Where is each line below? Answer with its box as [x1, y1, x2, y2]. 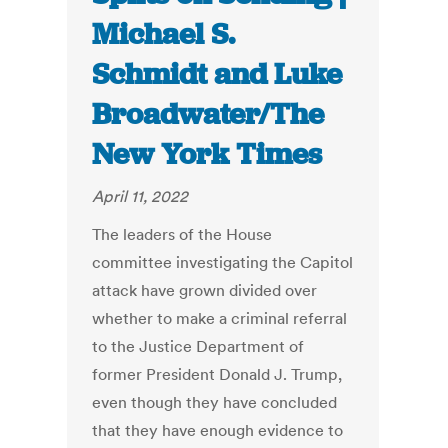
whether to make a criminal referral [92, 308, 348, 329]
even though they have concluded [92, 392, 338, 413]
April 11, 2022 [92, 186, 189, 207]
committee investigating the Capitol [92, 252, 354, 273]
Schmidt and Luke [92, 55, 343, 94]
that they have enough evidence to [92, 420, 344, 441]
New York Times [92, 135, 323, 174]
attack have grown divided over [92, 280, 318, 301]
